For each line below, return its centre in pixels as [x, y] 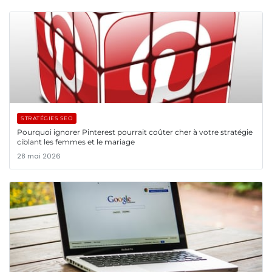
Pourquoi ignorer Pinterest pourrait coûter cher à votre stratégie [135, 132]
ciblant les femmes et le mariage [76, 141]
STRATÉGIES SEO [47, 118]
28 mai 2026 [39, 156]
